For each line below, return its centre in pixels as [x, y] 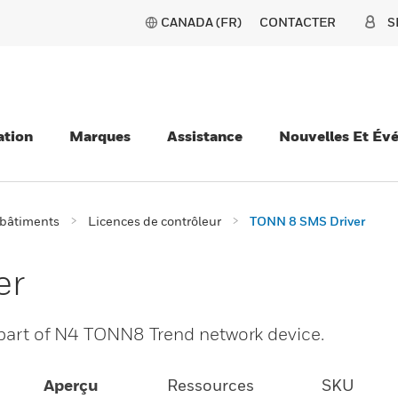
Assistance [205, 136]
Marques [100, 136]
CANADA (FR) [201, 22]
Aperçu [72, 385]
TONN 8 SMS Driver [307, 221]
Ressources [210, 385]
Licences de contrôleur [155, 221]
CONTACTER [298, 22]
